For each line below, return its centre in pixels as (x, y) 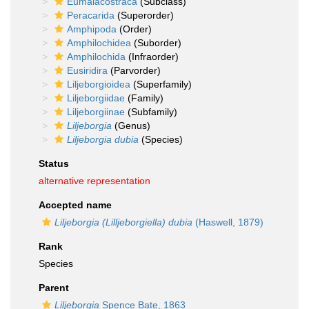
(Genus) (131, 126)
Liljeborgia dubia (103, 139)
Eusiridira (87, 70)
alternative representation (94, 181)
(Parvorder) (134, 70)
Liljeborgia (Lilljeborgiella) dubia (123, 222)
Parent (54, 288)
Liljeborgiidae (96, 98)
